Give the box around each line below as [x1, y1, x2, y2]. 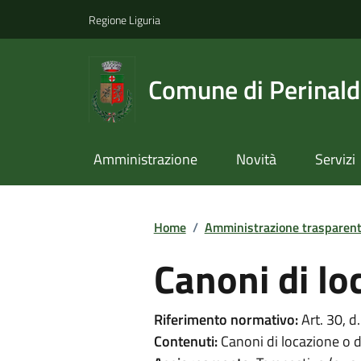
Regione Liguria [89, 10, 160, 28]
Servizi [314, 148, 355, 171]
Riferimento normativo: [153, 308, 298, 330]
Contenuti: [153, 330, 218, 352]
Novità [235, 148, 276, 171]
